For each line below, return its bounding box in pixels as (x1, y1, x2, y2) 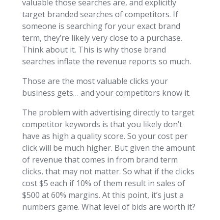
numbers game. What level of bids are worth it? (22, 201, 195, 213)
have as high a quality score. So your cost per (22, 131, 188, 142)
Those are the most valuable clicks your (22, 76, 168, 87)
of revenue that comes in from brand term (22, 154, 178, 165)
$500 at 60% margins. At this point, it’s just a (22, 190, 184, 201)
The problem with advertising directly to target (22, 107, 194, 118)
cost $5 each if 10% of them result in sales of (22, 178, 185, 189)
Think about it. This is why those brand (22, 44, 166, 55)
